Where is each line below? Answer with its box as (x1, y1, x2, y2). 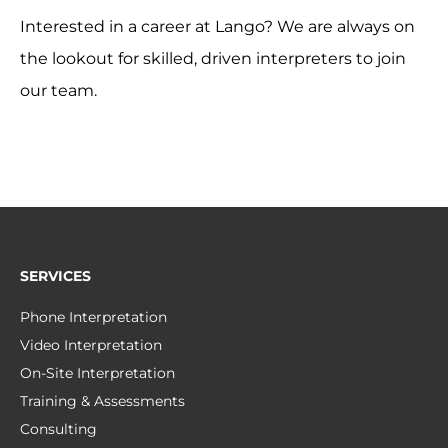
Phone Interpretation (20, 308, 167, 327)
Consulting (20, 420, 97, 439)
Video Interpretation (20, 336, 162, 355)
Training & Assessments (20, 392, 185, 411)
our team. (20, 81, 97, 101)
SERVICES (20, 267, 91, 286)
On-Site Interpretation (20, 364, 175, 383)
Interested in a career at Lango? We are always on (20, 17, 415, 37)
